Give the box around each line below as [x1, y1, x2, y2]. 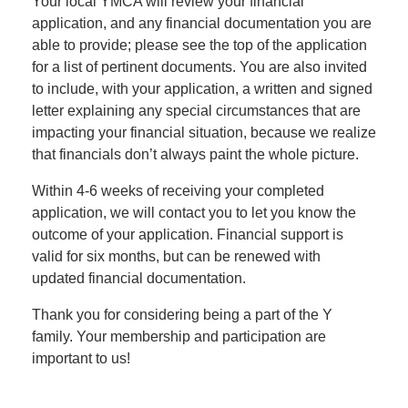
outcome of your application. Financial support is [32, 227, 343, 242]
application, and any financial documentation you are [32, 15, 372, 31]
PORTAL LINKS [15, 340, 114, 361]
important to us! [32, 351, 130, 366]
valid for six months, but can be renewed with [32, 249, 321, 264]
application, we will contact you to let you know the [32, 205, 356, 220]
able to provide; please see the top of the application [32, 37, 367, 53]
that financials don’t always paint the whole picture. [32, 147, 359, 162]
